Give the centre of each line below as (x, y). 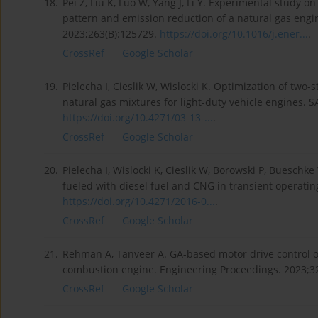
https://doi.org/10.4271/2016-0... (139, 202)
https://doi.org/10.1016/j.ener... (234, 34)
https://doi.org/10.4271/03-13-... (138, 118)
